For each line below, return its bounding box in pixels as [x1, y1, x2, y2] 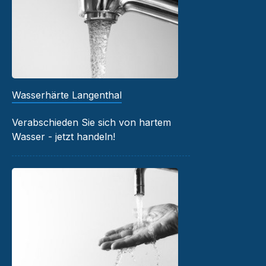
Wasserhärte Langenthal [12, 89, 122, 102]
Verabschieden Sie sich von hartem [12, 116, 171, 129]
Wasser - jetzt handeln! [12, 131, 115, 143]
